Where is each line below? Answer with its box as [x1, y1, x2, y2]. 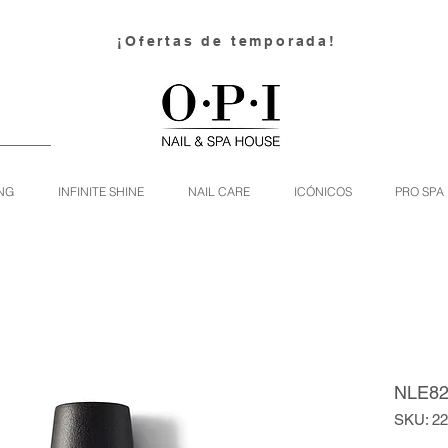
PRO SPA [395, 184, 444, 199]
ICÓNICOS [294, 184, 352, 199]
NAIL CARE [188, 184, 250, 199]
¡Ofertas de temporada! [117, 33, 337, 49]
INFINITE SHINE [58, 184, 144, 199]
